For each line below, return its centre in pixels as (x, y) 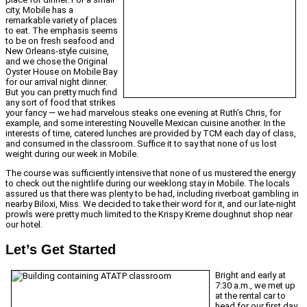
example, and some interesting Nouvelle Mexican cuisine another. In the (145, 123)
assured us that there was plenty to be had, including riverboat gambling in (152, 194)
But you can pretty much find (61, 93)
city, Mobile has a (39, 10)
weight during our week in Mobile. (72, 154)
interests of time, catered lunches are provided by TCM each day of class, (151, 134)
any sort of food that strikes (61, 103)
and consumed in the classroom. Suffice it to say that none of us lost (141, 144)
